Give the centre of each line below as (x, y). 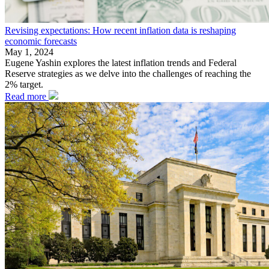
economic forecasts (41, 41)
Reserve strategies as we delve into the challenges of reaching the (128, 74)
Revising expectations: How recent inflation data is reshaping (120, 31)
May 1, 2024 (29, 52)
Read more (27, 97)
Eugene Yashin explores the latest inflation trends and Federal (121, 63)
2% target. (24, 85)
